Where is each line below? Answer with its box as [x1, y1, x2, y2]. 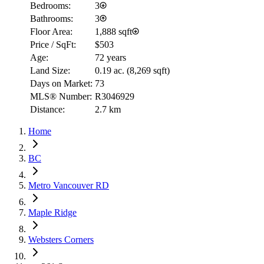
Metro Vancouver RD [28, 180, 109, 190]
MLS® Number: [30, 91, 92, 101]
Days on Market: [30, 78, 93, 88]
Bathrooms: [30, 13, 73, 24]
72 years [95, 52, 126, 62]
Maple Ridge [28, 207, 77, 217]
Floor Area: [30, 26, 72, 37]
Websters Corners [28, 234, 94, 245]
